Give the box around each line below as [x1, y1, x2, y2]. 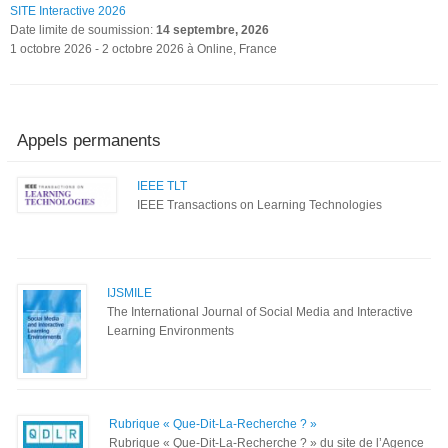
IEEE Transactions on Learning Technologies [136, 197, 382, 212]
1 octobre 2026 [10, 41, 92, 56]
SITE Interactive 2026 [10, 3, 126, 18]
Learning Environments [106, 323, 234, 338]
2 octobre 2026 [102, 41, 184, 56]
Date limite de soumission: [10, 22, 156, 37]
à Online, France [184, 41, 277, 56]
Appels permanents [16, 130, 161, 150]
